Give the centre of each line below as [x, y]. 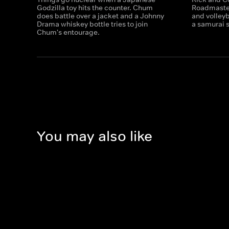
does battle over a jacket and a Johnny [100, 16]
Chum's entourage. [68, 32]
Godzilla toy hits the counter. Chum [95, 8]
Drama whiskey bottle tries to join [92, 24]
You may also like [95, 136]
